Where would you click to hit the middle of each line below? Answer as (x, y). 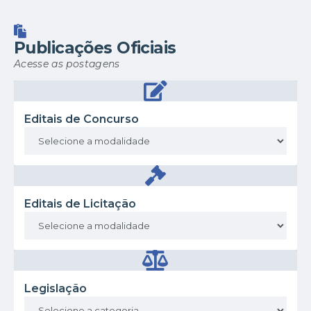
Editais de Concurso (82, 119)
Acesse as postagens (67, 64)
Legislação (56, 289)
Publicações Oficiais (95, 48)
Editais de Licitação (80, 204)
